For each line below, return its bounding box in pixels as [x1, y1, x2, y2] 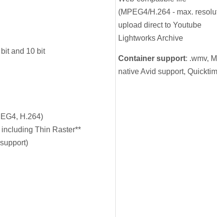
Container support [118, 54, 186, 62]
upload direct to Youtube [118, 20, 201, 29]
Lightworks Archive [118, 33, 183, 42]
